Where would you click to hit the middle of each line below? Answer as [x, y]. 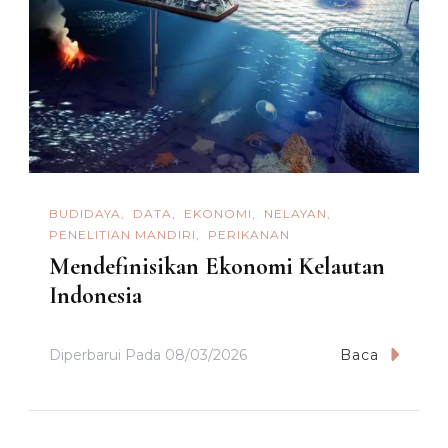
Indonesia [95, 295]
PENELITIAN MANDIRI [122, 234]
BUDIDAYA [85, 214]
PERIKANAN [249, 234]
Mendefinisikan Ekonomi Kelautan [217, 266]
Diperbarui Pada [107, 354]
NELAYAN [295, 214]
